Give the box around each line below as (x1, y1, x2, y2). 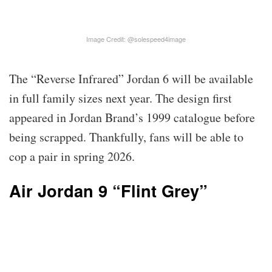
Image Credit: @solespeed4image (86, 33, 186, 44)
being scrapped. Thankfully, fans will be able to (9, 128, 243, 145)
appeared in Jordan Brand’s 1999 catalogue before (9, 109, 255, 126)
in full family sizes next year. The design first (9, 89, 232, 106)
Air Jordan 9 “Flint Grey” (9, 178, 208, 203)
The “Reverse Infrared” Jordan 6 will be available (9, 70, 253, 87)
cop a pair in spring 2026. (9, 148, 135, 165)
